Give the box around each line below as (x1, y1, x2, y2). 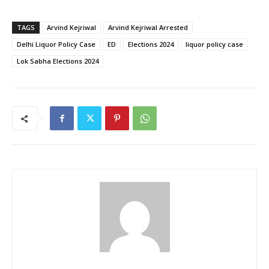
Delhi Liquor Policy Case (17, 40, 95, 49)
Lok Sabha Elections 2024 (17, 56, 98, 66)
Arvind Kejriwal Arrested (108, 23, 188, 32)
